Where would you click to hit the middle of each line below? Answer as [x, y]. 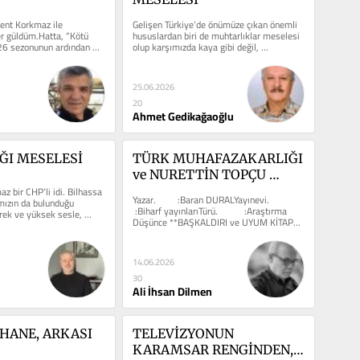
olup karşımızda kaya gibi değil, [195, 47]
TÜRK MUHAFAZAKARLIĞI [217, 159]
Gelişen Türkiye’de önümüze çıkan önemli [215, 25]
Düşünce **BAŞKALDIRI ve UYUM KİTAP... [216, 223]
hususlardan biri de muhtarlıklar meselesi [216, 36]
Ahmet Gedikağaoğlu [183, 117]
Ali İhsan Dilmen [172, 292]
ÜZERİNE [161, 191]
